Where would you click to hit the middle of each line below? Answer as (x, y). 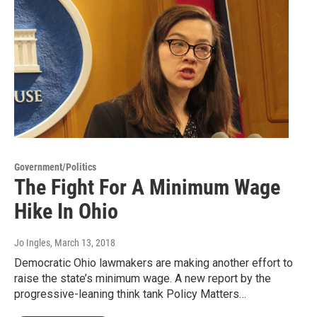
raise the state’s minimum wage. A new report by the (143, 279)
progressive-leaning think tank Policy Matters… (130, 294)
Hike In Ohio (66, 212)
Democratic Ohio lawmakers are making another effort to (154, 263)
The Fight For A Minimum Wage (147, 188)
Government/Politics (55, 167)
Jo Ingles (32, 243)
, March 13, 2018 (83, 243)
